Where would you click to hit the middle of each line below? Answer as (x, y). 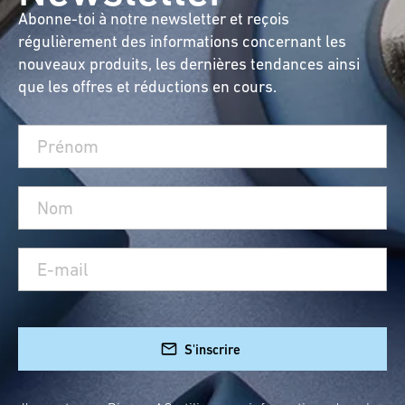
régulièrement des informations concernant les (182, 41)
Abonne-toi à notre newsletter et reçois (154, 19)
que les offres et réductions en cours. (147, 86)
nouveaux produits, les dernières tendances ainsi (189, 64)
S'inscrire (212, 349)
